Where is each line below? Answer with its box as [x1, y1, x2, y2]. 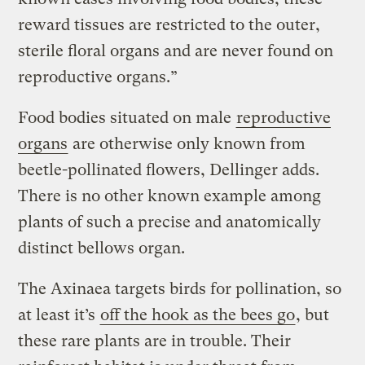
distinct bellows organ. [18, 238, 186, 257]
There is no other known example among [18, 186, 322, 205]
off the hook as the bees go [100, 305, 296, 324]
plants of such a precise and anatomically [18, 212, 322, 231]
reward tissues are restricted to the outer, [18, 15, 321, 34]
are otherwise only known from [68, 134, 306, 153]
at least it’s [18, 305, 100, 324]
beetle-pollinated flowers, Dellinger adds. [18, 160, 320, 179]
